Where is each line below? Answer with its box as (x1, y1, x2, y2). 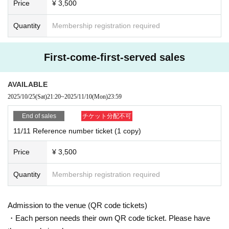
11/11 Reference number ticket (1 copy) (13, 126, 141, 135)
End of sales (21, 112, 56, 120)
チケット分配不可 (82, 112, 131, 120)
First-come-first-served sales (44, 51, 185, 63)
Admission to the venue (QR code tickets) (8, 200, 147, 210)
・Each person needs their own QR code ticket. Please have (8, 213, 210, 222)
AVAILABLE (8, 80, 48, 88)
